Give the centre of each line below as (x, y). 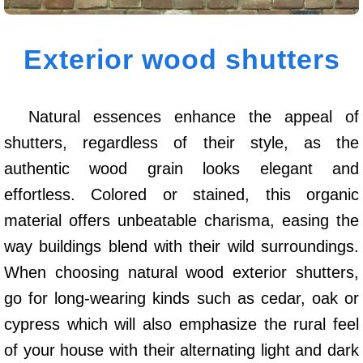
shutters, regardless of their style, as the (181, 143)
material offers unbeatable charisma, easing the (181, 221)
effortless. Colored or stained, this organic (181, 195)
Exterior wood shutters (181, 59)
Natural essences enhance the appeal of (194, 117)
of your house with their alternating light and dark (181, 350)
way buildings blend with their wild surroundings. (181, 247)
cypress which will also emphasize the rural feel (181, 325)
